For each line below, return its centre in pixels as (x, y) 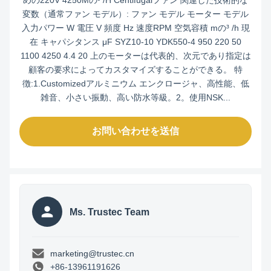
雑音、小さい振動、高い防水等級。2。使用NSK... (135, 97)
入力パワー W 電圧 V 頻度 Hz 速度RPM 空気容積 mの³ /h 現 (135, 28)
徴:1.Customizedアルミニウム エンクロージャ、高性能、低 (135, 83)
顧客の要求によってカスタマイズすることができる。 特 (135, 70)
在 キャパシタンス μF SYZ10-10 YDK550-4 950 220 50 (135, 42)
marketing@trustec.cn (92, 253)
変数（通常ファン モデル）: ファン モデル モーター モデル (135, 14)
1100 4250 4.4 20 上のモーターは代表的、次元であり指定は (135, 56)
